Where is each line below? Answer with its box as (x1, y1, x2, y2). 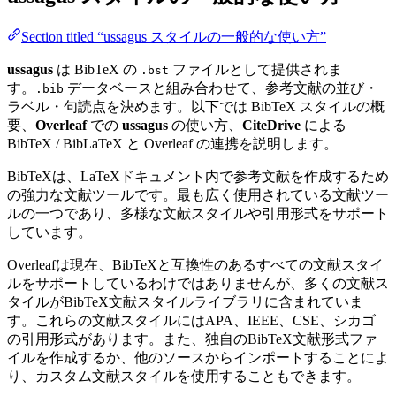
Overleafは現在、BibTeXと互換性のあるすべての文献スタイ (7, 256, 384, 272)
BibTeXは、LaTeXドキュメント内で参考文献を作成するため (7, 168, 389, 184)
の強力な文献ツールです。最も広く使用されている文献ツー (7, 187, 389, 202)
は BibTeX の (53, 61, 141, 77)
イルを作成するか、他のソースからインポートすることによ (7, 349, 389, 365)
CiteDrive (242, 117, 301, 133)
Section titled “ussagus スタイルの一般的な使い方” (21, 28, 326, 44)
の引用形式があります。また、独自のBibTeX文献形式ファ (7, 331, 377, 346)
